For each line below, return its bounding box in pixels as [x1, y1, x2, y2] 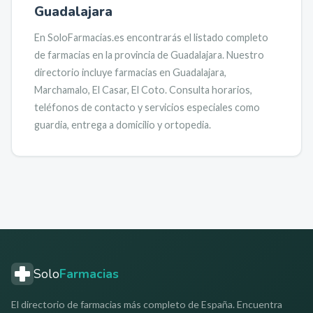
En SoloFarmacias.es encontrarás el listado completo [34, 31, 268, 43]
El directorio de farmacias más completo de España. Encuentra [11, 298, 282, 310]
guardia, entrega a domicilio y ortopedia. [34, 119, 211, 131]
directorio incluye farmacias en [34, 66, 173, 78]
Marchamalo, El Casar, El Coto [34, 84, 165, 96]
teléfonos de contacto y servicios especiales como [34, 101, 260, 113]
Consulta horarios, [169, 84, 252, 96]
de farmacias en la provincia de [34, 49, 170, 61]
